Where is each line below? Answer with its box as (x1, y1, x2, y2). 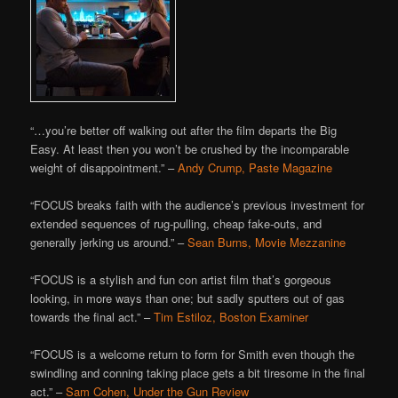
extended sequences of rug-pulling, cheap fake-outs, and (30, 215, 322, 232)
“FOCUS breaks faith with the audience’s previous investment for (30, 196, 365, 213)
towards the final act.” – (30, 308, 155, 326)
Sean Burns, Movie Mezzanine (187, 234, 346, 251)
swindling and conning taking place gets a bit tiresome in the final (30, 364, 366, 382)
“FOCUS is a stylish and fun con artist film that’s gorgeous (30, 271, 332, 289)
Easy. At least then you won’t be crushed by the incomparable (30, 139, 350, 157)
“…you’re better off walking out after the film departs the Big (30, 121, 338, 139)
